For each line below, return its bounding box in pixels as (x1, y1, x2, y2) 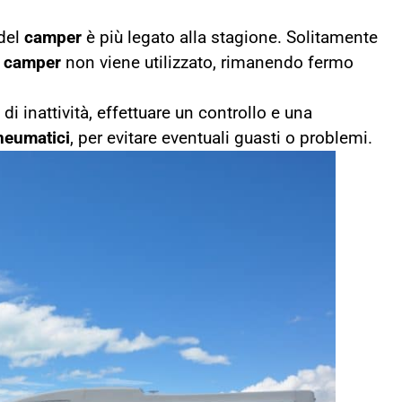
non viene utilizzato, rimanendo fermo (61, 53, 354, 73)
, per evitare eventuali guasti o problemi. (70, 128, 372, 148)
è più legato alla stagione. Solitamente (82, 28, 378, 48)
